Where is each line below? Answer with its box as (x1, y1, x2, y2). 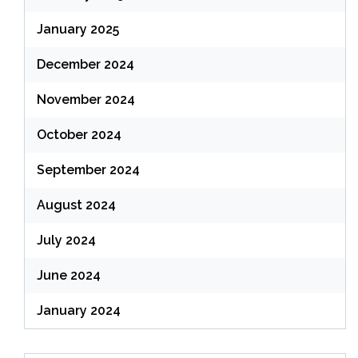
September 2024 (37, 162, 140, 178)
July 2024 (37, 233, 96, 249)
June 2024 (37, 268, 101, 284)
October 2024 (37, 127, 121, 143)
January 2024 (37, 303, 121, 319)
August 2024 (37, 197, 116, 213)
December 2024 (37, 57, 134, 73)
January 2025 (37, 22, 119, 38)
